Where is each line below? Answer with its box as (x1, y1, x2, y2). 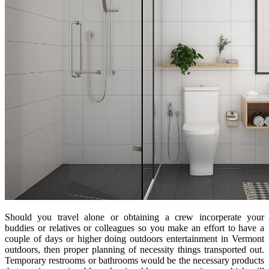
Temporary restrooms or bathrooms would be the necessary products (5, 255, 264, 265)
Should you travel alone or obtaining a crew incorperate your (5, 211, 264, 222)
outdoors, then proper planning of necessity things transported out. (5, 244, 264, 255)
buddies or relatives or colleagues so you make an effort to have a (5, 222, 264, 233)
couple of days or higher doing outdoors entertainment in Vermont (5, 233, 264, 244)
